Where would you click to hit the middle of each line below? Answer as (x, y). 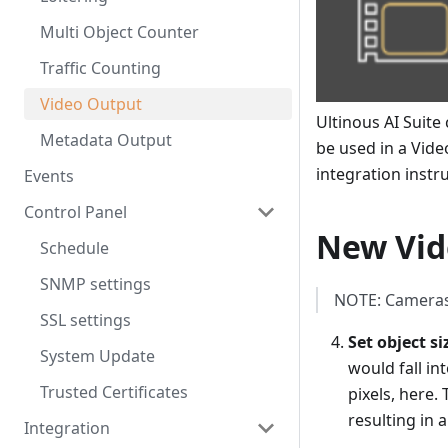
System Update (97, 356)
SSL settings (85, 320)
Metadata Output (106, 140)
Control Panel (75, 212)
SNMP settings (95, 284)
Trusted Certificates (114, 392)
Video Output (91, 104)
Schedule (74, 248)
